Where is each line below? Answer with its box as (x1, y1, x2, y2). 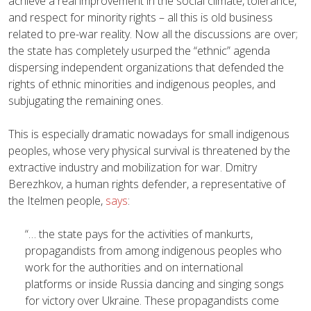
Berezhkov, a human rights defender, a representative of (8, 176, 285, 192)
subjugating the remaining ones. (8, 92, 163, 108)
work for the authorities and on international (25, 259, 243, 275)
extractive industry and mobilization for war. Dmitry (8, 159, 257, 175)
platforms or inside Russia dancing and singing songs (25, 276, 284, 292)
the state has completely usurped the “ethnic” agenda (8, 42, 270, 58)
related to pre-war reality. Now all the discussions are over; (8, 26, 298, 42)
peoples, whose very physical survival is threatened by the (8, 142, 290, 158)
